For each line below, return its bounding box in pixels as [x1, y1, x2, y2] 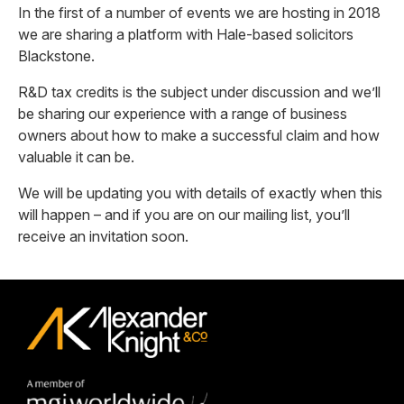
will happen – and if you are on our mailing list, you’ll [18, 206, 350, 224]
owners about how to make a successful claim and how [18, 126, 380, 144]
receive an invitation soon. [18, 227, 188, 245]
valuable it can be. [18, 148, 134, 166]
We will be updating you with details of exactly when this [18, 184, 382, 202]
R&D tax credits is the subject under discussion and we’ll [18, 83, 381, 101]
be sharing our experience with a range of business [18, 105, 347, 123]
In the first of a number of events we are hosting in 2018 [18, 4, 381, 22]
